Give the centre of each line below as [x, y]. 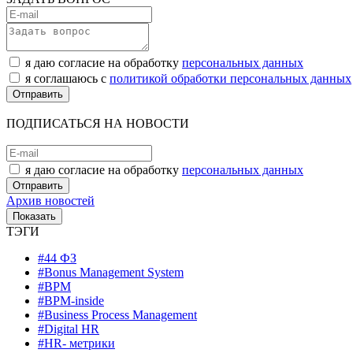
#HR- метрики [76, 343]
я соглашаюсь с [67, 78]
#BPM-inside [71, 300]
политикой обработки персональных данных [230, 78]
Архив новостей [50, 200]
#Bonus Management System [111, 272]
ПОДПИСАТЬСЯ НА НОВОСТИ [98, 123]
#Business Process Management [117, 314]
